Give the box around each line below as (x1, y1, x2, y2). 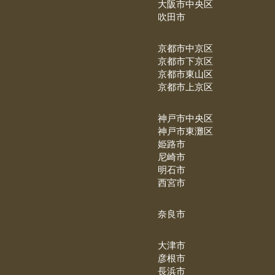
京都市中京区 (158, 41, 214, 54)
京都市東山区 (158, 67, 214, 80)
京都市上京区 (158, 80, 214, 93)
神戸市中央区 (158, 111, 214, 124)
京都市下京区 (158, 54, 214, 67)
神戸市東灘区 (158, 124, 214, 137)
